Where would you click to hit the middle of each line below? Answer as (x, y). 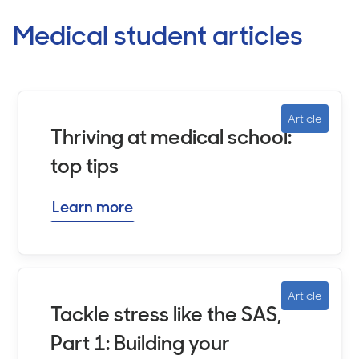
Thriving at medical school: (171, 137)
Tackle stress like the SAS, (165, 314)
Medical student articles (158, 35)
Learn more (92, 207)
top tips (84, 166)
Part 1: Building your (140, 343)
